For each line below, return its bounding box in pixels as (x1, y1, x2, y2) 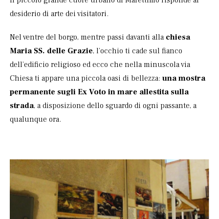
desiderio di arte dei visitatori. (10, 9, 109, 19)
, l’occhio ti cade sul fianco (93, 46, 182, 56)
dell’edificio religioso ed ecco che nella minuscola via (10, 60, 190, 70)
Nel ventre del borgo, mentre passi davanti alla (10, 32, 164, 43)
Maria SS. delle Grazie (10, 46, 93, 56)
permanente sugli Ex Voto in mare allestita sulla (10, 87, 189, 97)
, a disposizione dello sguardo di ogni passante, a (34, 101, 197, 111)
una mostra (162, 73, 205, 84)
